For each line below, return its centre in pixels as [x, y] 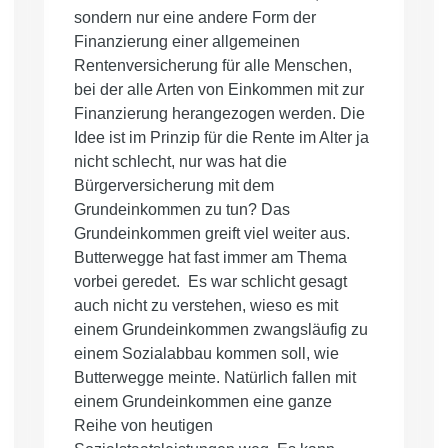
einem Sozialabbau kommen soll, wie [206, 354]
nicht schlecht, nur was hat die [180, 162]
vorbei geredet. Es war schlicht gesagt [210, 282]
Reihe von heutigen [143, 426]
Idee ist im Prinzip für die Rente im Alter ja [221, 138]
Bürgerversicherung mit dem [174, 186]
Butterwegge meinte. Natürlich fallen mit [215, 378]
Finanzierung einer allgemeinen [187, 42]
